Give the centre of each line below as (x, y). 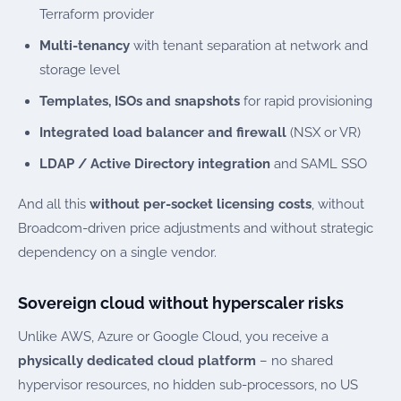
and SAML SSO (319, 163)
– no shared (294, 361)
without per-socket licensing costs (200, 205)
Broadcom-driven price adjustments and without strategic (196, 229)
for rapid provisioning (306, 101)
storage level (80, 69)
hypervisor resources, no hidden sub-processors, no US (188, 385)
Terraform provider (97, 14)
